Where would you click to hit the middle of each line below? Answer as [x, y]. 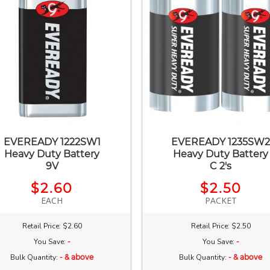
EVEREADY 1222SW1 [52, 142]
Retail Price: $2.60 [52, 226]
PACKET [221, 200]
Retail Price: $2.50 [221, 226]
